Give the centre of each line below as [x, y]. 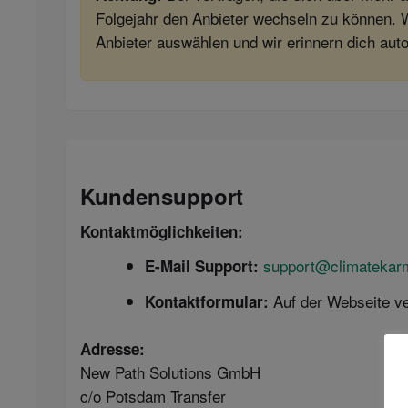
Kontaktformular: [207, 302]
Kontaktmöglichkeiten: [162, 231]
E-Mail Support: [202, 266]
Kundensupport [162, 195]
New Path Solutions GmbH [170, 372]
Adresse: [112, 348]
